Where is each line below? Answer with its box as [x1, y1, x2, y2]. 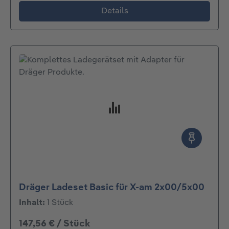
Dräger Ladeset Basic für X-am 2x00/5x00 [19, 182, 204, 192]
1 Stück [47, 198, 73, 207]
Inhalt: [19, 198, 47, 207]
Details [101, 7, 128, 15]
